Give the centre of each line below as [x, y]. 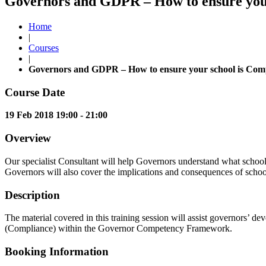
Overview [28, 138]
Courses [44, 47]
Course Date [35, 92]
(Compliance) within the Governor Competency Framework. [118, 229]
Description [32, 195]
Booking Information [57, 251]
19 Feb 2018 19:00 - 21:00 [56, 115]
